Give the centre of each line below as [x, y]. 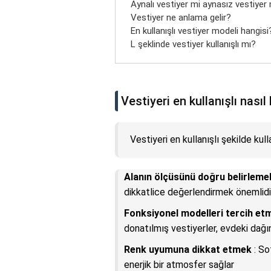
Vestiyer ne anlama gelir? [181, 18]
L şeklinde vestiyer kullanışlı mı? [193, 44]
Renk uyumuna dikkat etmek [188, 250]
